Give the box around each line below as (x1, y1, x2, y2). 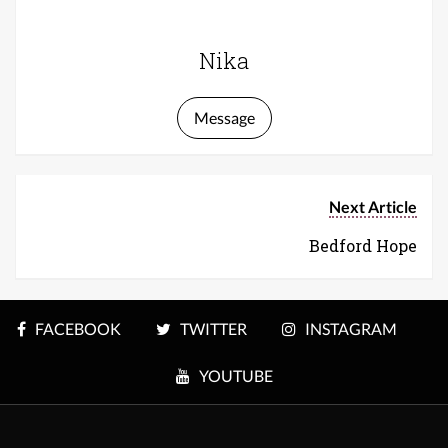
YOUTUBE (198, 366, 273, 386)
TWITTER (179, 319, 247, 339)
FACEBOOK (34, 319, 121, 339)
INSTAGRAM (304, 319, 397, 339)
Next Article (329, 197, 417, 217)
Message (193, 108, 255, 128)
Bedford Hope (309, 235, 417, 257)
